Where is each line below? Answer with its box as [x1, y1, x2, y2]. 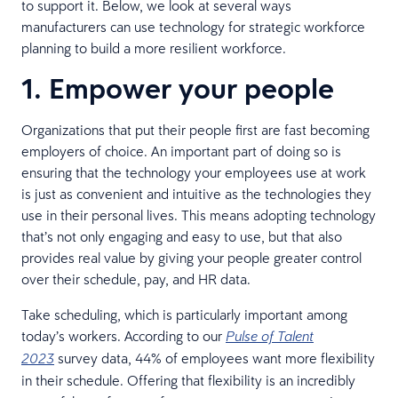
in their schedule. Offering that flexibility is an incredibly [21, 370, 355, 389]
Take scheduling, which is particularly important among [21, 305, 347, 323]
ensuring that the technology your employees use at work [21, 163, 366, 181]
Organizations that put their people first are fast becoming [21, 120, 370, 139]
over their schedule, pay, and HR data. [21, 269, 251, 288]
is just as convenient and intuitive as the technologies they [21, 184, 371, 203]
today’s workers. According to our [21, 326, 226, 345]
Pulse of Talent [226, 327, 314, 345]
